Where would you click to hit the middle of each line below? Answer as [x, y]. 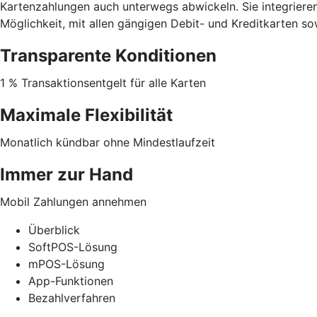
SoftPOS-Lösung [73, 247]
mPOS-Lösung [67, 264]
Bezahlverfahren [72, 298]
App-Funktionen [71, 281]
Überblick [54, 230]
